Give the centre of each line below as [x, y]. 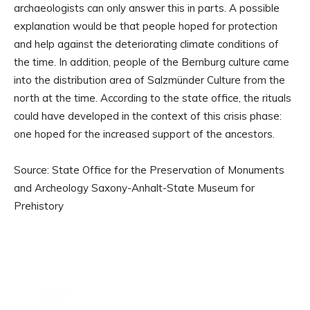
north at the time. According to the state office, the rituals [153, 98]
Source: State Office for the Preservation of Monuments [149, 170]
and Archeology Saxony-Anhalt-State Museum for [134, 188]
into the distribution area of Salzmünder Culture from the [149, 80]
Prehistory [39, 206]
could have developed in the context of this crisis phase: [148, 116]
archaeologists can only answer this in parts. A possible [147, 8]
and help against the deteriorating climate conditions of [146, 44]
